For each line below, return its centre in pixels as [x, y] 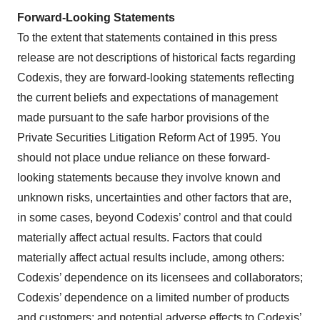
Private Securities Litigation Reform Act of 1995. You [149, 138]
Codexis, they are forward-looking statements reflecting [156, 78]
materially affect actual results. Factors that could [140, 238]
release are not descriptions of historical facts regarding [156, 58]
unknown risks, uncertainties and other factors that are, [154, 198]
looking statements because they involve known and [149, 178]
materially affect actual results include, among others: [151, 258]
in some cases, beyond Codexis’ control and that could [155, 218]
